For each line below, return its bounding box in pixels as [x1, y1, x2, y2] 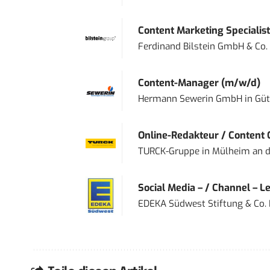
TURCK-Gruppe [137, 145, 199, 158]
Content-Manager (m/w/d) [137, 77, 260, 90]
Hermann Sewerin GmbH [137, 93, 242, 105]
